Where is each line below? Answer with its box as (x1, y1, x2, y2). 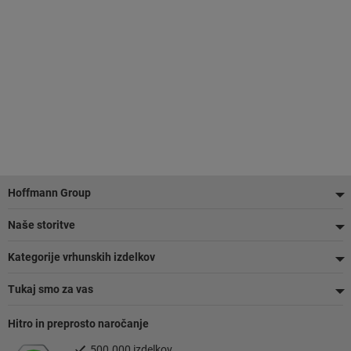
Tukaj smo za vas (8, 283, 93, 295)
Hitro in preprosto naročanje (8, 317, 149, 330)
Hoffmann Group (8, 186, 91, 199)
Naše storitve (8, 219, 75, 231)
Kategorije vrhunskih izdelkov (8, 251, 155, 263)
